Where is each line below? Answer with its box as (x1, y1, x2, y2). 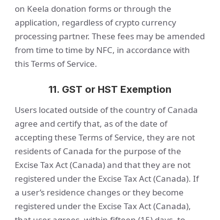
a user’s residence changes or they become (15, 187, 184, 198)
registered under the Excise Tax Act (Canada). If (15, 173, 199, 184)
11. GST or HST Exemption (49, 83, 171, 95)
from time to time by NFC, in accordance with (15, 44, 190, 55)
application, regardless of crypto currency (15, 17, 176, 28)
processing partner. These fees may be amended (15, 30, 205, 42)
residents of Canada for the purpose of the (15, 145, 181, 157)
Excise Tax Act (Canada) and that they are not (15, 159, 191, 170)
